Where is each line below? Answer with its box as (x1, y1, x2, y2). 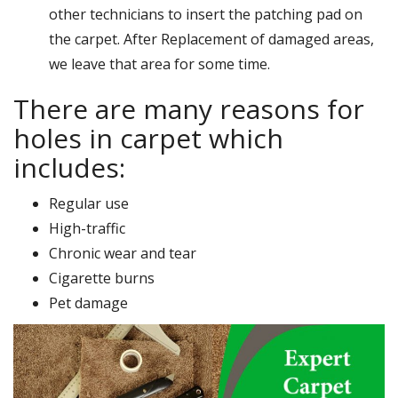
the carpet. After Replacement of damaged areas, (49, 28, 374, 49)
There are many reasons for (13, 90, 364, 127)
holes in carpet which (13, 119, 283, 156)
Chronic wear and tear (49, 243, 196, 263)
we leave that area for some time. (49, 53, 270, 74)
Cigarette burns (49, 267, 155, 288)
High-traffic (49, 218, 125, 238)
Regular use (49, 193, 129, 213)
